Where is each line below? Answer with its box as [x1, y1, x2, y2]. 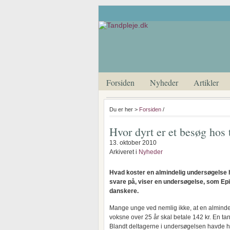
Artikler [194, 77, 219, 88]
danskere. [109, 187, 139, 195]
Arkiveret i [109, 148, 139, 156]
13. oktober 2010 [109, 139, 157, 146]
